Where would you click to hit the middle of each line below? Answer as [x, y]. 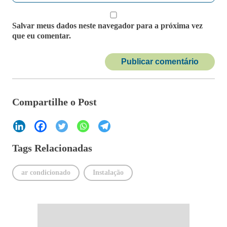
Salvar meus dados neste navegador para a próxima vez [107, 25]
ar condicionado [46, 172]
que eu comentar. [42, 35]
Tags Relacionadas [52, 148]
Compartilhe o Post [54, 102]
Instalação [108, 172]
